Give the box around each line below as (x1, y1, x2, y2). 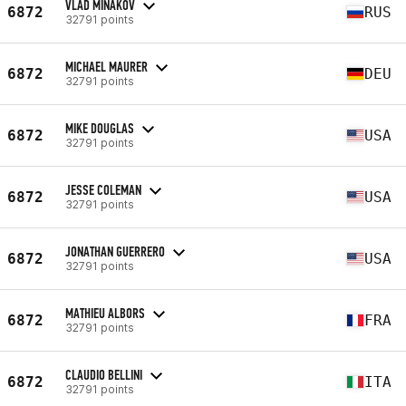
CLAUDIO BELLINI (65, 365, 142, 383)
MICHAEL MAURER (65, 57, 148, 75)
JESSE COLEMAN (65, 180, 141, 198)
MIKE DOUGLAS (65, 119, 134, 137)
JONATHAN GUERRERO (65, 242, 165, 260)
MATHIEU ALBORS (65, 304, 145, 322)
